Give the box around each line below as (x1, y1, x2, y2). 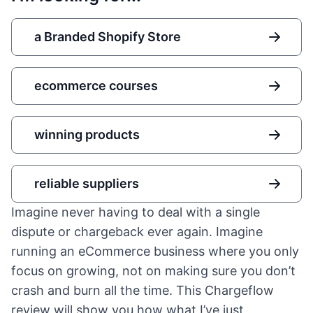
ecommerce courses (34, 78, 158, 93)
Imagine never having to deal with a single (11, 205, 260, 219)
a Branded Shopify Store (34, 29, 181, 44)
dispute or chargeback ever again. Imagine (11, 224, 263, 239)
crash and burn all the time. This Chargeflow (11, 283, 274, 298)
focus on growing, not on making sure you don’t (11, 263, 296, 278)
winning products (34, 127, 140, 142)
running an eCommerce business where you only (11, 244, 299, 259)
